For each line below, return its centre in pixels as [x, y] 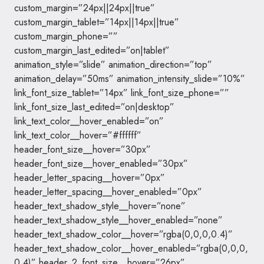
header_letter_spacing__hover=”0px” [90, 178]
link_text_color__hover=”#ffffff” [78, 135]
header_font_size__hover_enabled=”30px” [101, 164]
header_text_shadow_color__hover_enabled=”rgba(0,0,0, [131, 248]
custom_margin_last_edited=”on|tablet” [92, 50]
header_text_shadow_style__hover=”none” [100, 206]
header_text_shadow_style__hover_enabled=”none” [118, 220]
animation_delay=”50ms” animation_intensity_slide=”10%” [130, 79]
